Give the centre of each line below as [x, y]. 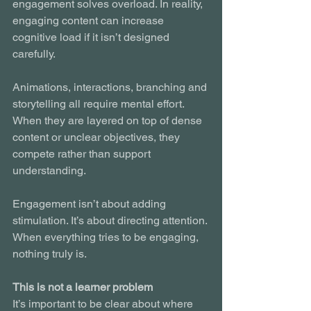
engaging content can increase [90, 20]
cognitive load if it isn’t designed [92, 37]
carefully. [34, 53]
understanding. [49, 170]
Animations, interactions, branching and [111, 87]
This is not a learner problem [83, 287]
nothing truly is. [50, 253]
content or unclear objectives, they [98, 137]
